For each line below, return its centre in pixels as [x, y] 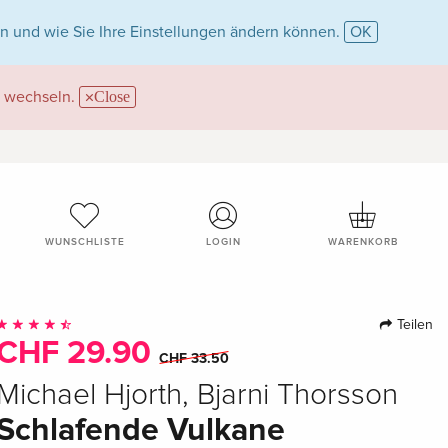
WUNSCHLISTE [84, 241]
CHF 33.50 [194, 358]
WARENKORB [363, 241]
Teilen [412, 324]
